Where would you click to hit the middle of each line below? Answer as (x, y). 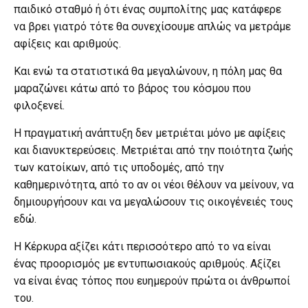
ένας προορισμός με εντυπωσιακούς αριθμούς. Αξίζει (147, 263)
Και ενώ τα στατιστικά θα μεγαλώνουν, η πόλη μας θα (148, 71)
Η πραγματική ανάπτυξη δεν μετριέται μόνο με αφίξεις (150, 133)
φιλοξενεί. (39, 105)
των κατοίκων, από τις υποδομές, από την (119, 167)
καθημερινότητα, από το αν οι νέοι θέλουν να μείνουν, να (154, 184)
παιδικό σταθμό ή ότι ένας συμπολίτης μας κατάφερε (147, 9)
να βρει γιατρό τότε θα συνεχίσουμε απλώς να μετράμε (152, 26)
